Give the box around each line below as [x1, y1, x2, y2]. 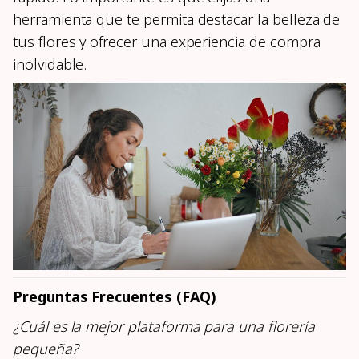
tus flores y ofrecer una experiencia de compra [13, 32, 321, 52]
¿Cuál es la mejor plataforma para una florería [13, 317, 315, 337]
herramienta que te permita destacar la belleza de [13, 10, 341, 30]
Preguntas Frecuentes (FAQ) [13, 287, 216, 307]
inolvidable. [13, 54, 87, 75]
